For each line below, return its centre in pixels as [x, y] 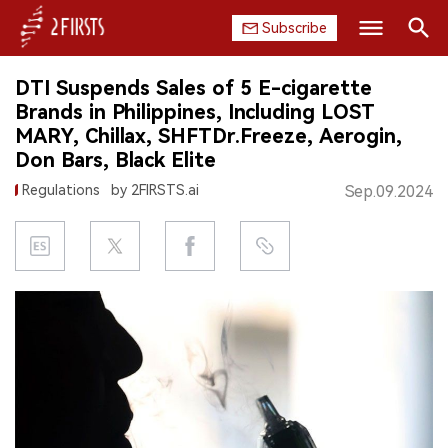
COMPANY [67, 149]
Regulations [61, 190]
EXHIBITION [72, 389]
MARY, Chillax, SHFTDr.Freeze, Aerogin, [208, 136]
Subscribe [294, 28]
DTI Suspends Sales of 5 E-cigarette [193, 88]
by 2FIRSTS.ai [155, 190]
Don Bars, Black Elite [115, 160]
